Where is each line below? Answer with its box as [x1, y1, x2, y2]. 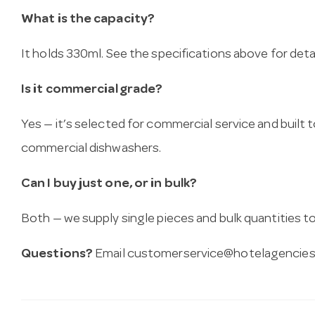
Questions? [21, 248, 93, 262]
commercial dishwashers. [21, 143, 162, 157]
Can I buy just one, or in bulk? [21, 178, 198, 192]
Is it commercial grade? [21, 84, 163, 98]
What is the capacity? [21, 13, 155, 27]
